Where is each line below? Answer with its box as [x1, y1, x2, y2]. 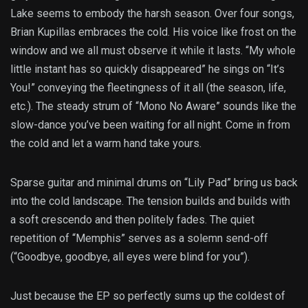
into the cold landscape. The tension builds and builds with [10, 194, 290, 208]
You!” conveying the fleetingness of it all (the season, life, [10, 80, 286, 94]
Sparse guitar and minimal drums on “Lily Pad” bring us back [10, 175, 298, 189]
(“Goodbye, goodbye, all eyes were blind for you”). [10, 250, 250, 263]
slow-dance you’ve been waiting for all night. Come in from [10, 118, 290, 131]
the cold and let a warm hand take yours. [10, 136, 201, 150]
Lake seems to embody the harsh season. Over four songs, [10, 6, 294, 20]
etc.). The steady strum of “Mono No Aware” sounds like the [10, 99, 296, 113]
